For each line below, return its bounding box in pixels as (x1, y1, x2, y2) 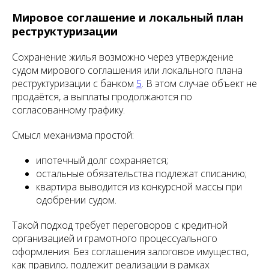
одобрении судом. (36, 193, 116, 207)
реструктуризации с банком (12, 77, 136, 90)
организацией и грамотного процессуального (12, 232, 217, 245)
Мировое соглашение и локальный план (12, 10, 243, 25)
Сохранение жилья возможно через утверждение (12, 50, 234, 64)
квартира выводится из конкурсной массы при (36, 180, 242, 193)
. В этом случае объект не (142, 77, 257, 90)
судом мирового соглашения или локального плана (12, 64, 243, 77)
